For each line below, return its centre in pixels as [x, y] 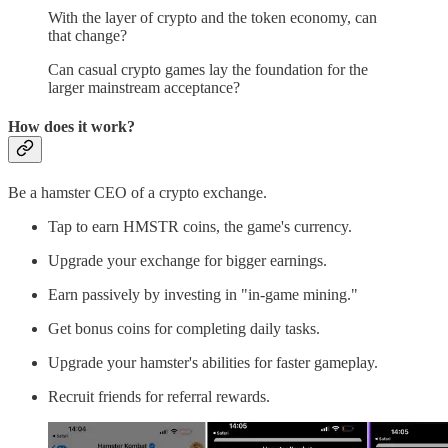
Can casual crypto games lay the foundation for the [208, 69]
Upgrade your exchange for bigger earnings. [187, 261]
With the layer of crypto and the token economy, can [212, 17]
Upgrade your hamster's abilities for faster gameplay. [213, 363]
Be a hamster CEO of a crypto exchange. [137, 193]
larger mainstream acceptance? [144, 87]
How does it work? [71, 126]
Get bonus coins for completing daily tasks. [184, 329]
